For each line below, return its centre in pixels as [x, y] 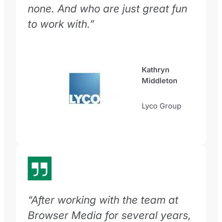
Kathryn [156, 70]
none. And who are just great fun [108, 8]
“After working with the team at [103, 199]
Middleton [160, 81]
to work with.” [61, 24]
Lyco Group [162, 106]
